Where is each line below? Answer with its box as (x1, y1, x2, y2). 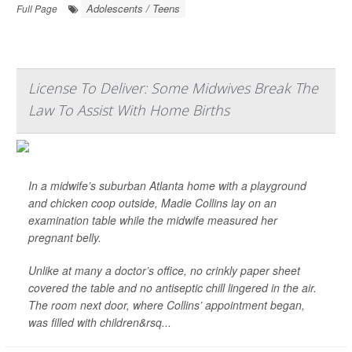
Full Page (16, 2, 57, 15)
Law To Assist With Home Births (28, 101, 229, 119)
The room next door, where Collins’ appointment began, (28, 297, 305, 313)
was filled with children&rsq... (28, 314, 171, 330)
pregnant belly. (28, 229, 101, 245)
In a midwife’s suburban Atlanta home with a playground (28, 178, 306, 193)
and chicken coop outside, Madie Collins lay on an (28, 195, 277, 211)
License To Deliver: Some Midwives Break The (28, 79, 318, 97)
